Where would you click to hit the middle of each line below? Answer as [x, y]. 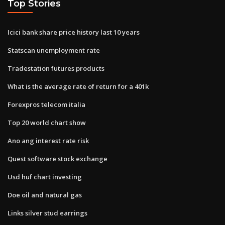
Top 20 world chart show [47, 122]
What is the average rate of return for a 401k [78, 86]
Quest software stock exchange [58, 158]
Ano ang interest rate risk [48, 140]
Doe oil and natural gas [45, 195]
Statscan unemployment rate [54, 50]
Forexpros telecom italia [46, 104]
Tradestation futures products [56, 68]
